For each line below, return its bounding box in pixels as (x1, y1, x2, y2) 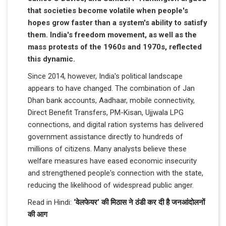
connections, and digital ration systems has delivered (28, 120, 203, 129)
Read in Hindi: (28, 197, 74, 207)
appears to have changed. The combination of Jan (28, 83, 195, 93)
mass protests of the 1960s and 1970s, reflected (28, 42, 202, 51)
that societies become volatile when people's (28, 6, 188, 15)
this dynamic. (28, 54, 75, 64)
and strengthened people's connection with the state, (28, 168, 203, 178)
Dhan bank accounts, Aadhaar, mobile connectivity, (28, 95, 195, 105)
